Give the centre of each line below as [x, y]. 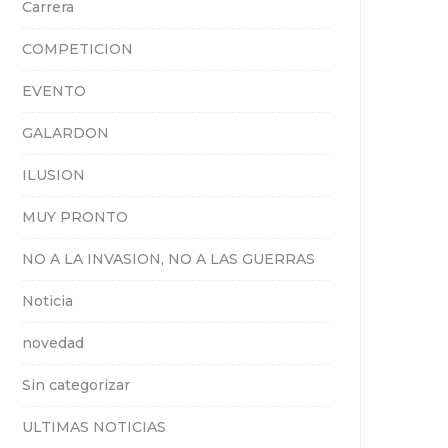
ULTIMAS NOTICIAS [94, 427]
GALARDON [65, 133]
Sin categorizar [76, 385]
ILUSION [53, 175]
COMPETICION [77, 49]
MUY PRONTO [75, 217]
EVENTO [54, 91]
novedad [53, 343]
